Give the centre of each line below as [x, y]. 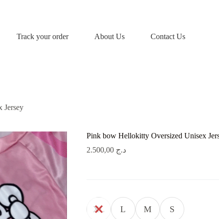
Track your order [42, 36]
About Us [109, 36]
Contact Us [168, 36]
